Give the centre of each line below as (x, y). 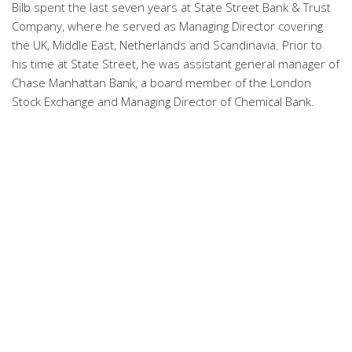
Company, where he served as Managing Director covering (167, 26)
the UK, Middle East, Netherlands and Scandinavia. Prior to (167, 45)
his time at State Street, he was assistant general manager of (176, 64)
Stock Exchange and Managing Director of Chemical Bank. (163, 101)
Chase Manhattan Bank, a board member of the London (161, 82)
